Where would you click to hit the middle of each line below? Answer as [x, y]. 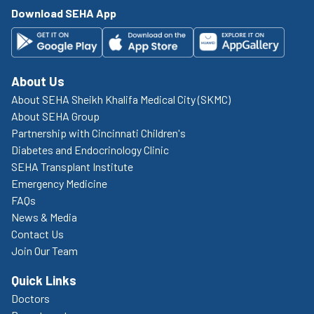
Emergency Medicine [59, 183]
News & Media [44, 217]
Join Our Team [45, 250]
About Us [38, 81]
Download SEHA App [64, 13]
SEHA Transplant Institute [72, 166]
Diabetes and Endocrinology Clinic [90, 149]
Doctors [30, 298]
